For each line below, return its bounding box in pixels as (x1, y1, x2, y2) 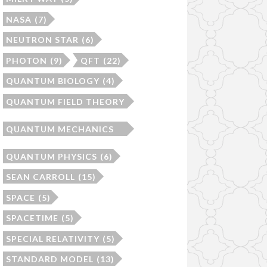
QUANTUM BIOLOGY (5, 76, 100, 86)
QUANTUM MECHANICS (5, 123, 114, 134)
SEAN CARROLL (5, 172, 75, 182)
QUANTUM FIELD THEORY (5, 96, 125, 107)
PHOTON (5, 55, 47, 66)
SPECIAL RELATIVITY (5, 233, 100, 244)
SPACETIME (5, 213, 58, 223)
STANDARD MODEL (5, 254, 94, 265)
